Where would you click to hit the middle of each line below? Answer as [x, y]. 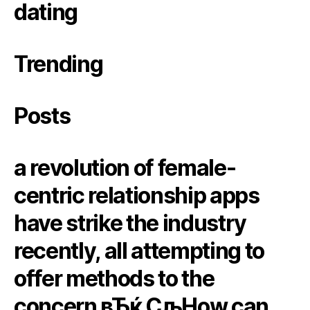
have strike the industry [130, 224]
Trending [58, 64]
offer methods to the [114, 279]
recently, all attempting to [139, 251]
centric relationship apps [137, 196]
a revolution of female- [125, 168]
